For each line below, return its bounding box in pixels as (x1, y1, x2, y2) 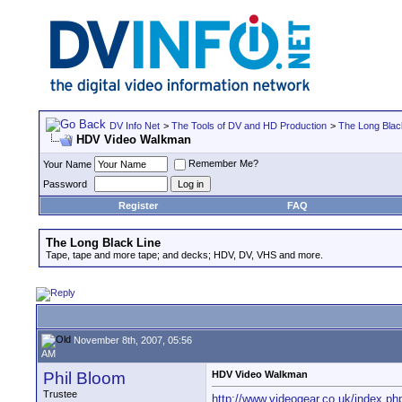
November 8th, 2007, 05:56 (71, 334, 192, 345)
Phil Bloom (43, 369, 126, 388)
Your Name (43, 159, 92, 170)
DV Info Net (109, 120, 160, 131)
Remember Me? (188, 158, 258, 170)
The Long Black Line (46, 236, 161, 249)
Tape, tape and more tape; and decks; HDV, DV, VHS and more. (46, 249, 323, 260)
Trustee (43, 389, 77, 399)
